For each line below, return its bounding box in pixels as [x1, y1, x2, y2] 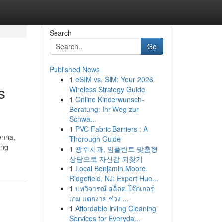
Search [49, 28, 72, 38]
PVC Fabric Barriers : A [75, 124, 148, 134]
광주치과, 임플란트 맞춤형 [75, 144, 158, 154]
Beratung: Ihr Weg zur [69, 104, 139, 114]
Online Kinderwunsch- [75, 94, 144, 104]
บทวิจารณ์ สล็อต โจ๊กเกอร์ [75, 183, 154, 193]
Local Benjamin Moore [75, 164, 146, 173]
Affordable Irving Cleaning [75, 203, 156, 213]
